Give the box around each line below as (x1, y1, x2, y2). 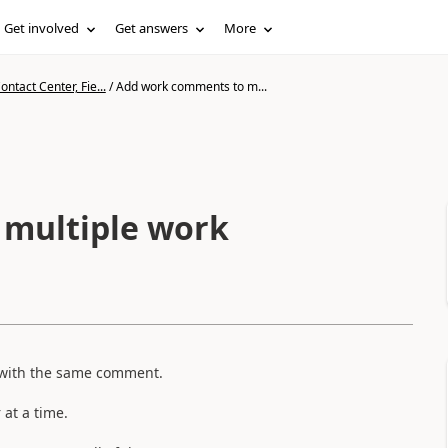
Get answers (115, 19, 189, 37)
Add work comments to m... (115, 78, 267, 95)
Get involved (4, 19, 80, 37)
